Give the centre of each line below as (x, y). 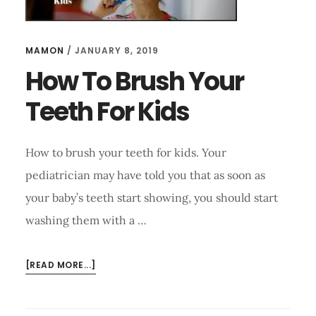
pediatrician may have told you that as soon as (145, 175)
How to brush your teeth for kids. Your (126, 153)
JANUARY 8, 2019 (116, 51)
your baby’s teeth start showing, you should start (151, 198)
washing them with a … (86, 220)
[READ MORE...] (60, 265)
